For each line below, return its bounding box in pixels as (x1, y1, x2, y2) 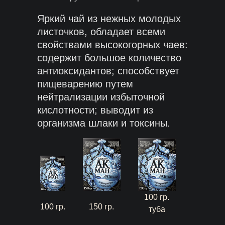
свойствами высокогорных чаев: (37, 39, 188, 50)
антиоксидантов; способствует (37, 65, 179, 76)
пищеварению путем (37, 78, 133, 89)
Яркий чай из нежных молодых (37, 13, 181, 24)
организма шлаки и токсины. (37, 118, 170, 129)
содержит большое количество (37, 52, 181, 63)
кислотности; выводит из (37, 104, 153, 116)
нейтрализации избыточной (37, 91, 165, 102)
